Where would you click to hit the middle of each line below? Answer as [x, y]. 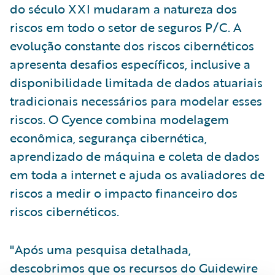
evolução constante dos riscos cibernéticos [132, 45]
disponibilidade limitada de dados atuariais [136, 82]
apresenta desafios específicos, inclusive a [130, 64]
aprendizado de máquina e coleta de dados [135, 156]
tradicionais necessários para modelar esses [136, 100]
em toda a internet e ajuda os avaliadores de [137, 174]
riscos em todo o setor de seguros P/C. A [126, 27]
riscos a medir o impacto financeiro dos [124, 192]
